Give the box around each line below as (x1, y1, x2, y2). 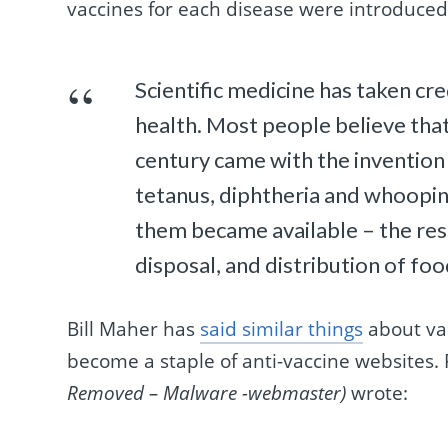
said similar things (200, 315, 364, 342)
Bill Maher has (67, 315, 201, 342)
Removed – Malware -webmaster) (67, 379, 347, 406)
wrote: (346, 379, 409, 406)
